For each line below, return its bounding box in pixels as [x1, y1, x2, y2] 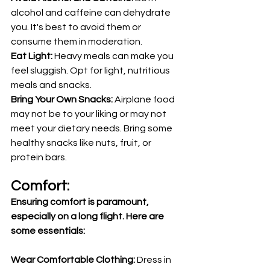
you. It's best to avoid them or [11, 22, 143, 32]
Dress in [135, 254, 173, 265]
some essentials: [11, 225, 85, 236]
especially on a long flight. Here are [11, 211, 166, 221]
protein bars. [11, 152, 67, 162]
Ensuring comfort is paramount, [11, 196, 151, 207]
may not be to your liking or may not [11, 108, 168, 119]
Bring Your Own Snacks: [11, 94, 115, 104]
